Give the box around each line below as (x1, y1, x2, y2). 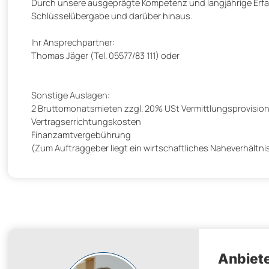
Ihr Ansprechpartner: (31, 36, 115, 49)
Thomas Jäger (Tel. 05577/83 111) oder (31, 49, 180, 62)
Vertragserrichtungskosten (31, 115, 141, 128)
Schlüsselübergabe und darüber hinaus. (31, 10, 192, 22)
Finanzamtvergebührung (31, 128, 131, 141)
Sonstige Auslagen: (31, 89, 110, 101)
